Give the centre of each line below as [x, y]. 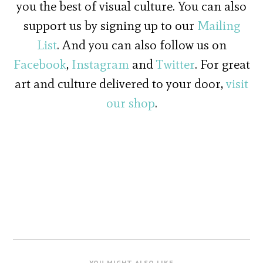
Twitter [175, 65]
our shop [130, 103]
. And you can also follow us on [141, 45]
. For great [222, 65]
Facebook [40, 65]
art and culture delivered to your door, [120, 84]
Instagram [100, 65]
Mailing [218, 26]
